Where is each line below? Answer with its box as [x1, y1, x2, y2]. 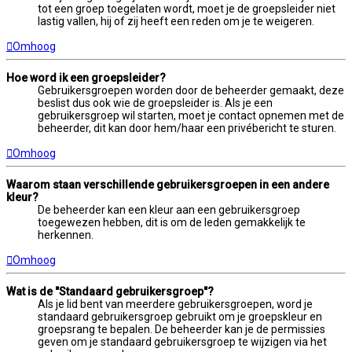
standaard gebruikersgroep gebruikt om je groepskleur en [38, 310, 322, 323]
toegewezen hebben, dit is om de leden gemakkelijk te [38, 215, 306, 229]
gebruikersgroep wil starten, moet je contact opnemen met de [38, 108, 344, 122]
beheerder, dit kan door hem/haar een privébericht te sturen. [38, 121, 336, 134]
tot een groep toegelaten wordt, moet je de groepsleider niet [38, 2, 335, 15]
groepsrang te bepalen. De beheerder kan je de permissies [38, 322, 325, 335]
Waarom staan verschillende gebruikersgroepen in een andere [6, 178, 329, 191]
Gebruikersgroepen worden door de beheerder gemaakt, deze [38, 83, 344, 97]
